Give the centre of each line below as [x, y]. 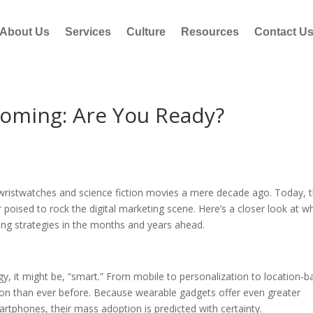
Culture [146, 31]
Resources [210, 31]
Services [88, 31]
